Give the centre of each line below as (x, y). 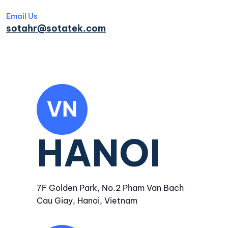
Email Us (22, 16)
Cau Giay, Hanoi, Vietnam (87, 201)
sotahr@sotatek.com (56, 28)
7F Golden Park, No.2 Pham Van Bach (110, 188)
